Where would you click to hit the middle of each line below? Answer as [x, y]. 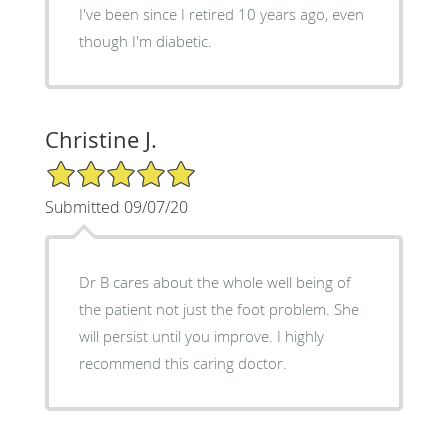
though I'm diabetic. [145, 40]
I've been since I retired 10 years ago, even [221, 13]
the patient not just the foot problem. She [218, 308]
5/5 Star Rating [94, 167]
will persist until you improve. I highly [201, 335]
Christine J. [100, 139]
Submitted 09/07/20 [116, 206]
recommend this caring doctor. [182, 362]
